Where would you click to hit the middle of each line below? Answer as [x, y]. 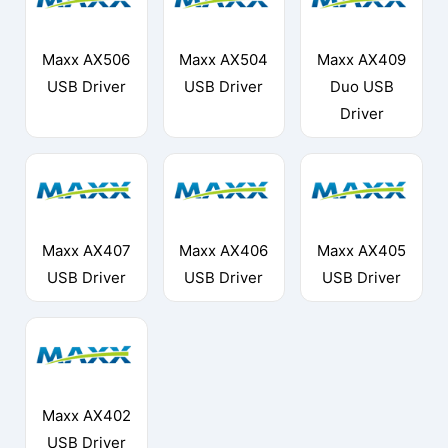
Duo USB [361, 86]
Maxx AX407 [86, 251]
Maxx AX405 [362, 251]
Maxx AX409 [362, 59]
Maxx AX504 [224, 59]
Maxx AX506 [86, 59]
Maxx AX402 [86, 415]
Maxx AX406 [224, 251]
